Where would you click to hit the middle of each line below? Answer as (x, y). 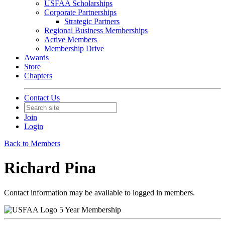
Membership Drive (74, 48)
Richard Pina (50, 168)
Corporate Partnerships (80, 12)
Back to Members (32, 143)
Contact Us (42, 98)
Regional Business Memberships (96, 30)
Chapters (38, 76)
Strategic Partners (92, 21)
